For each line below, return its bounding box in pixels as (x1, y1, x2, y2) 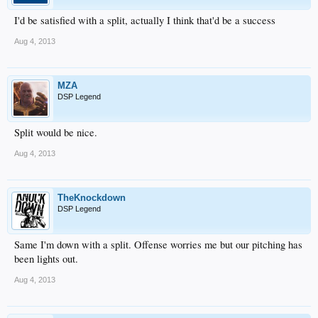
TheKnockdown (57, 192, 126, 203)
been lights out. (14, 252, 78, 265)
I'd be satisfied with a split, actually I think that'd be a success (14, 13, 275, 27)
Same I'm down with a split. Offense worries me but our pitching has (14, 238, 302, 251)
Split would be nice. (14, 126, 97, 139)
